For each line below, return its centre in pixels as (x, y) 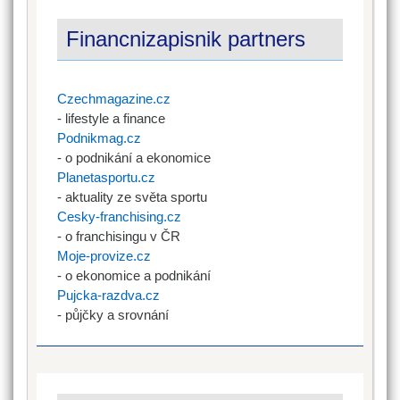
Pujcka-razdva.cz (109, 295)
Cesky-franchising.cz (120, 216)
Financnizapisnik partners (186, 38)
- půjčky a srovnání (113, 314)
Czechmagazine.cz (114, 98)
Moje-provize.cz (104, 255)
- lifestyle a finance (112, 118)
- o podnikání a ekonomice (134, 157)
